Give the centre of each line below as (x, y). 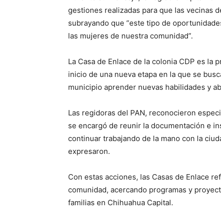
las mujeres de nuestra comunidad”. (130, 36)
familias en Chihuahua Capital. (121, 203)
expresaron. (89, 151)
